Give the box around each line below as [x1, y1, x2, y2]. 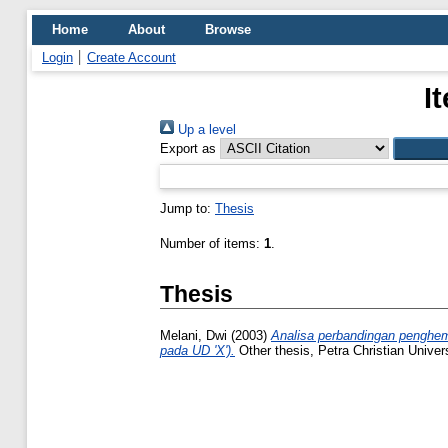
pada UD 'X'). [160, 343, 235, 359]
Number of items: [160, 236, 264, 251]
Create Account [87, 50, 176, 65]
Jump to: [160, 201, 215, 216]
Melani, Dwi [160, 328, 227, 344]
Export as [160, 141, 216, 156]
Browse [205, 22, 251, 37]
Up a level [174, 122, 236, 137]
